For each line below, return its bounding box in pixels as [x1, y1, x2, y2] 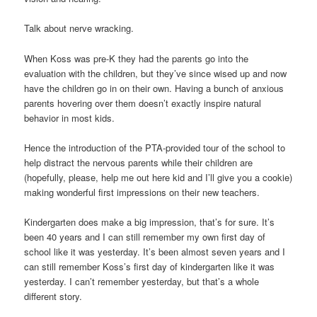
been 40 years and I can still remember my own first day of [24, 229, 266, 243]
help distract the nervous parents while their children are [24, 155, 253, 169]
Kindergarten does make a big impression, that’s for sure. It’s [24, 214, 275, 229]
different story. [24, 289, 83, 303]
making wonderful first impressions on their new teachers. [24, 185, 260, 199]
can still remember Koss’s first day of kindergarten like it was [24, 259, 275, 273]
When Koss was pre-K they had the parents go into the [24, 51, 249, 65]
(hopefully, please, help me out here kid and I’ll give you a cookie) [24, 170, 293, 184]
